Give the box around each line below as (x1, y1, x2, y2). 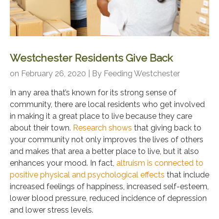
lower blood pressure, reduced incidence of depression (10, 193, 207, 203)
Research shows (73, 123, 132, 132)
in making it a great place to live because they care (10, 111, 192, 121)
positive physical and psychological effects (10, 170, 165, 179)
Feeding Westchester (104, 68, 180, 78)
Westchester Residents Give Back (10, 51, 173, 64)
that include (165, 170, 209, 179)
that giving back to (132, 123, 201, 132)
